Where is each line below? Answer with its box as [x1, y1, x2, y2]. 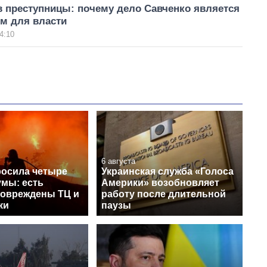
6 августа [101, 156, 135, 166]
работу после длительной [101, 188, 226, 199]
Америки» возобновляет [101, 177, 219, 188]
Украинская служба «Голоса [101, 166, 234, 176]
